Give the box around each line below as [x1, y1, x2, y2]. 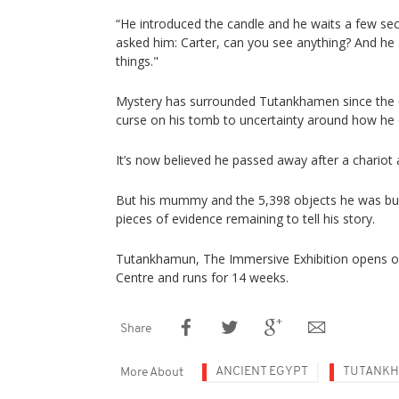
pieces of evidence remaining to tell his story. [116, 210, 375, 227]
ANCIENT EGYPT [216, 365, 308, 379]
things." [116, 53, 159, 69]
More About [120, 366, 183, 379]
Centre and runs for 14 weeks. [116, 269, 289, 286]
